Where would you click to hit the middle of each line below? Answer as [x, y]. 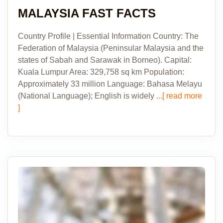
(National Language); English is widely [86, 96]
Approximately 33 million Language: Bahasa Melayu [110, 84]
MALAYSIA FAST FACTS [87, 13]
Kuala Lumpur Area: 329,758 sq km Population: [101, 72]
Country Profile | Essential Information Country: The [108, 36]
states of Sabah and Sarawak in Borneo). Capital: [105, 60]
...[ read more [178, 96]
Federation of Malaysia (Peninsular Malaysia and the [111, 48]
